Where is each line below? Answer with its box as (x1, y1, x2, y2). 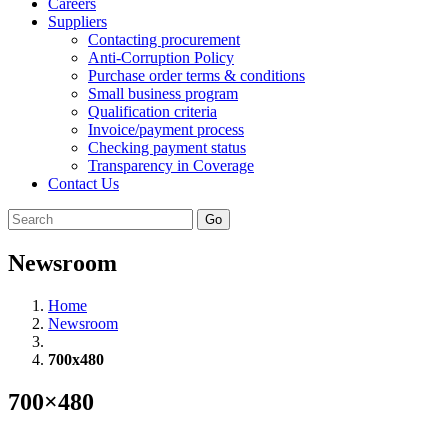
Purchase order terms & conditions (88, 67, 305, 84)
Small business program (88, 85, 238, 102)
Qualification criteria (88, 103, 217, 120)
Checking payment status (88, 139, 246, 156)
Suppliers (48, 13, 107, 30)
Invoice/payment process (88, 121, 244, 138)
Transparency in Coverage (88, 157, 254, 174)
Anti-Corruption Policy (88, 49, 234, 66)
